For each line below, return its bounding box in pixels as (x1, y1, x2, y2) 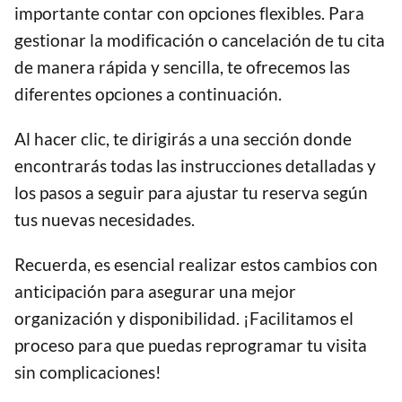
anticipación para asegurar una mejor (14, 281, 296, 302)
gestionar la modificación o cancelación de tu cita (14, 30, 385, 51)
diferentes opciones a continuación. (14, 83, 282, 105)
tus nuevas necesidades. (14, 209, 195, 231)
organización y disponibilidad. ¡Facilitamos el (14, 308, 354, 329)
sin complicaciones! (14, 362, 162, 383)
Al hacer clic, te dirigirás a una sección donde (14, 128, 352, 150)
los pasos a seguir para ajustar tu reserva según (14, 182, 368, 204)
